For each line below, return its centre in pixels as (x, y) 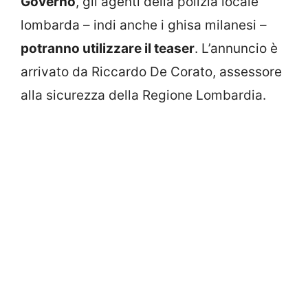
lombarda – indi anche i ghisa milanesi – (144, 25)
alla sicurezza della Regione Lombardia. (143, 95)
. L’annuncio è (236, 48)
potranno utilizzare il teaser (108, 48)
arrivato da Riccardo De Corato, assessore (151, 71)
